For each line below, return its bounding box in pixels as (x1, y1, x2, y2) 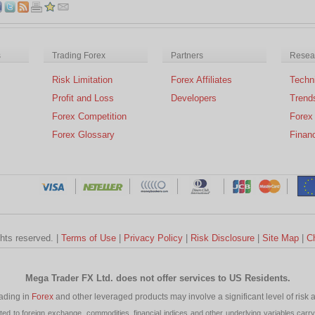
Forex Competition (52, 110, 127, 122)
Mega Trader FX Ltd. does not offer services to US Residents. (25, 272, 290, 283)
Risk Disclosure (191, 232, 255, 243)
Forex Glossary (52, 129, 115, 140)
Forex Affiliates (171, 74, 232, 85)
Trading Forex (52, 50, 105, 60)
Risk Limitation (52, 74, 112, 85)
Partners (171, 50, 203, 60)
